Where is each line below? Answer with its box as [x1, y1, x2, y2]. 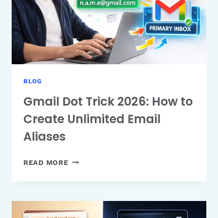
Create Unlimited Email [23, 110, 161, 127]
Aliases [23, 128, 66, 145]
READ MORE [23, 158, 69, 166]
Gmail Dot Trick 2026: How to [23, 93, 193, 109]
